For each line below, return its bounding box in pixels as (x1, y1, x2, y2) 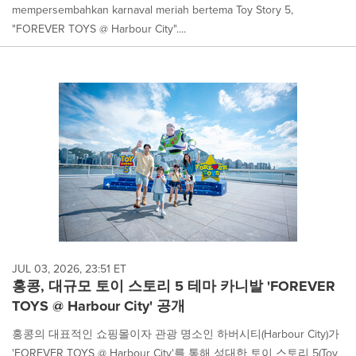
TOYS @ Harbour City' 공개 (12, 295, 185, 316)
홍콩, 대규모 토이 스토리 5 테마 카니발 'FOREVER (12, 275, 335, 296)
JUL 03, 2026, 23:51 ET (12, 260, 126, 277)
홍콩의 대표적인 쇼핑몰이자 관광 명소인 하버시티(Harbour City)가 (12, 325, 339, 342)
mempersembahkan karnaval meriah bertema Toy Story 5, (12, 2, 293, 18)
